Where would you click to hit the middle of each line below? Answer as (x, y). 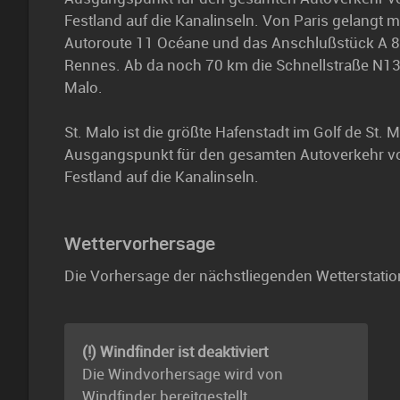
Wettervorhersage (140, 243)
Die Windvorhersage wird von (183, 374)
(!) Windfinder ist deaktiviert (175, 351)
